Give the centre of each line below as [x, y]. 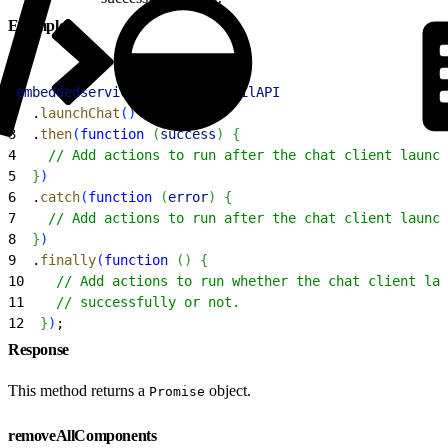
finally [68, 259]
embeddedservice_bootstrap [116, 91]
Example [38, 25]
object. [228, 390]
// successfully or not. [132, 301]
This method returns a [78, 390]
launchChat [80, 112]
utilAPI [252, 91]
